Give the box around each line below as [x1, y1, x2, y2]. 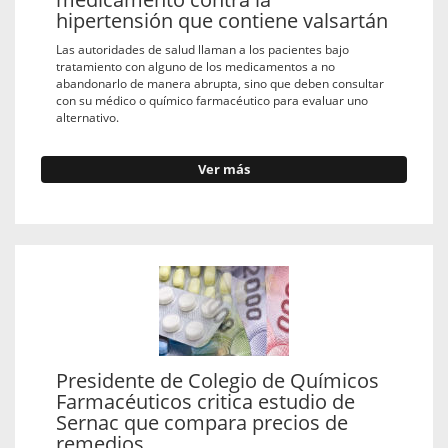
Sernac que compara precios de [56, 409, 348, 437]
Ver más [198, 161, 250, 179]
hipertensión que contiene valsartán [56, 7, 388, 35]
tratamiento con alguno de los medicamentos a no [56, 57, 335, 74]
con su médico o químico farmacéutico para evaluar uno [56, 91, 368, 108]
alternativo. [56, 108, 119, 125]
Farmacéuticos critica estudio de [56, 388, 355, 416]
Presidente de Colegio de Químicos [56, 367, 379, 395]
